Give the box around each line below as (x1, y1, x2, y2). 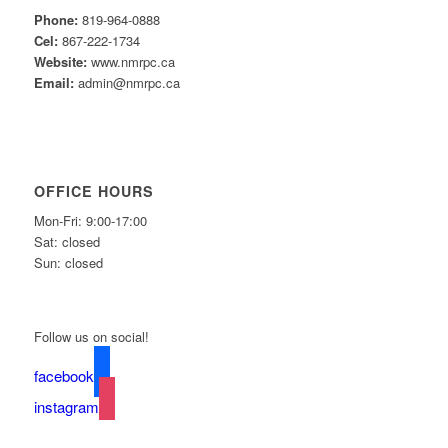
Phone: (33, 10, 78, 30)
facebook (33, 364, 94, 386)
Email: (33, 73, 74, 93)
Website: (33, 52, 87, 72)
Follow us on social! (33, 326, 149, 346)
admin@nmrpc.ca (73, 73, 180, 93)
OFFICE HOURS (33, 181, 154, 202)
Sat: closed (33, 232, 100, 252)
